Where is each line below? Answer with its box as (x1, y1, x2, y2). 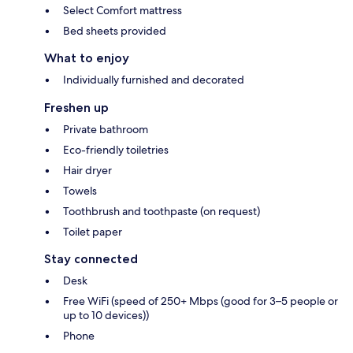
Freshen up (44, 99, 109, 115)
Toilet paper (63, 224, 122, 239)
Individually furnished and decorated (63, 72, 244, 87)
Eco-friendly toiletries (63, 142, 169, 157)
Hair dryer (63, 162, 112, 177)
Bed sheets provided (63, 23, 166, 38)
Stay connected (44, 251, 138, 266)
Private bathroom (63, 121, 148, 136)
